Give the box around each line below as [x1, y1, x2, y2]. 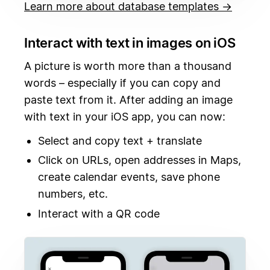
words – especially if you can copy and [24, 77, 221, 90]
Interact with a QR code [37, 207, 160, 220]
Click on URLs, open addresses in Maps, [37, 154, 241, 167]
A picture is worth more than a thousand [24, 60, 231, 73]
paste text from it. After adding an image [24, 93, 233, 107]
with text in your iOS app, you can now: [24, 110, 225, 124]
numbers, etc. [37, 187, 108, 201]
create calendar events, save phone [37, 171, 220, 184]
